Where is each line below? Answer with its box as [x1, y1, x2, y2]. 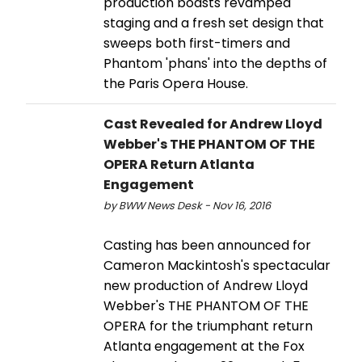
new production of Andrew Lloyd [103, 276, 308, 296]
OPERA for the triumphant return [103, 317, 313, 336]
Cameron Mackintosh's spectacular [103, 256, 330, 276]
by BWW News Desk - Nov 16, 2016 [103, 199, 271, 213]
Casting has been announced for [103, 236, 311, 255]
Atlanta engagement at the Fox [103, 337, 305, 356]
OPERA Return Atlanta [103, 155, 255, 175]
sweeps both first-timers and [103, 34, 290, 53]
